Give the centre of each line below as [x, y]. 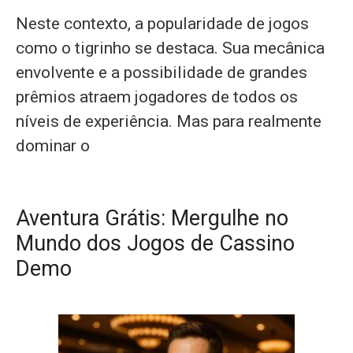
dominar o [53, 146]
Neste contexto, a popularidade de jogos [162, 24]
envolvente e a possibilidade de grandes [162, 72]
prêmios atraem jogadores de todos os [157, 97]
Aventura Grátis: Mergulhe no [152, 218]
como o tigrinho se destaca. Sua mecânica [170, 48]
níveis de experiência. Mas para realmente [169, 121]
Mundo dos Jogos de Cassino [155, 243]
